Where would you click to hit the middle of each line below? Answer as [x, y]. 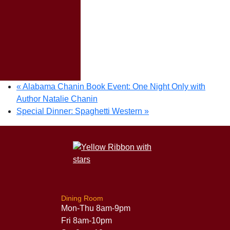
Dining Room [82, 198]
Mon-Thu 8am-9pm [95, 208]
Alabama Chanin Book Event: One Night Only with [113, 86]
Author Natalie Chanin [57, 99]
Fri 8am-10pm [86, 220]
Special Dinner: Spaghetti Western [80, 111]
